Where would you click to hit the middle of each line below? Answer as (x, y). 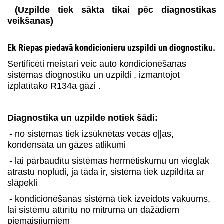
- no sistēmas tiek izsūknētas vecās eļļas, (92, 134)
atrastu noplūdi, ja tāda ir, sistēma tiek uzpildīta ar (106, 172)
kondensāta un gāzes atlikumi (68, 145)
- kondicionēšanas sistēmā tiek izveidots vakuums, (110, 199)
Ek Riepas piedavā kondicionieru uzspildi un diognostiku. (111, 48)
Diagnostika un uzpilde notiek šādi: (83, 118)
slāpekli (22, 183)
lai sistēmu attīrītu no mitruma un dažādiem (93, 210)
